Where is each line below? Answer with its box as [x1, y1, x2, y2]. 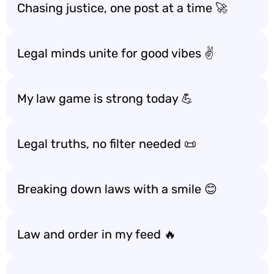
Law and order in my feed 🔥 [17, 227, 176, 242]
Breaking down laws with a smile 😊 [17, 182, 217, 196]
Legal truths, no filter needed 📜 [17, 136, 196, 151]
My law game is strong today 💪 [17, 91, 193, 106]
